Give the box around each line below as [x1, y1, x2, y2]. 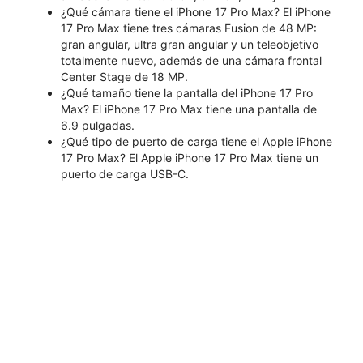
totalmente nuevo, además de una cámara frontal [61, 53, 322, 67]
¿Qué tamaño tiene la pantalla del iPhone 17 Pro [61, 85, 313, 100]
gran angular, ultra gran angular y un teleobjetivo [61, 36, 318, 51]
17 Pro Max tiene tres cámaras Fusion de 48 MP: [61, 20, 317, 35]
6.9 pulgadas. [61, 117, 135, 132]
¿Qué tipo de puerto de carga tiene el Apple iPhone [61, 134, 332, 148]
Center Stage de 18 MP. [61, 69, 188, 83]
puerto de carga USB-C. [61, 166, 189, 181]
